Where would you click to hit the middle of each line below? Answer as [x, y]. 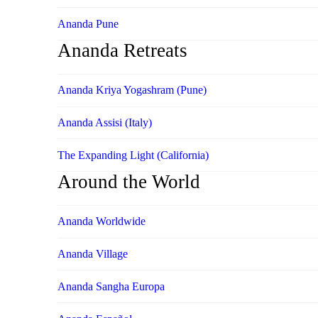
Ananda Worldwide [101, 221]
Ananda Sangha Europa [111, 286]
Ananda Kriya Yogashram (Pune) [132, 90]
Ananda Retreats [122, 51]
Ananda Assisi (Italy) [104, 122]
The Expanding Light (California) [133, 155]
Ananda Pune [88, 23]
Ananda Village [92, 253]
